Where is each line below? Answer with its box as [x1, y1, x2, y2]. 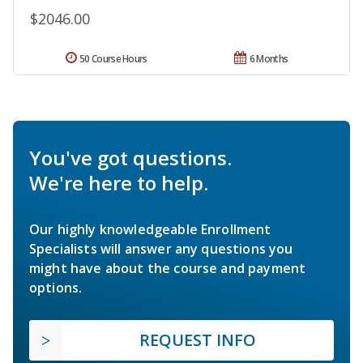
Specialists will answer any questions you [29, 240, 293, 258]
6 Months [249, 52, 288, 66]
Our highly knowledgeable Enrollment [29, 220, 271, 239]
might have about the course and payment [29, 259, 306, 278]
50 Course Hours [79, 52, 147, 66]
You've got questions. [29, 144, 232, 172]
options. [29, 279, 83, 297]
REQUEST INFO [139, 329, 256, 352]
